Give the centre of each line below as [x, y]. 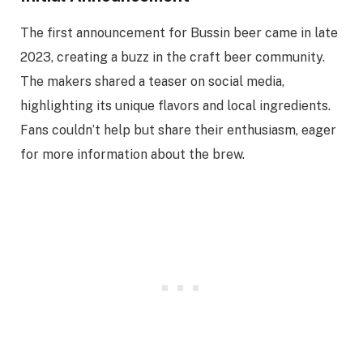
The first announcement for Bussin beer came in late [179, 32]
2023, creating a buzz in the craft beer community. [173, 57]
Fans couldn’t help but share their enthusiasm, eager [178, 130]
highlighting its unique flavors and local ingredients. [175, 105]
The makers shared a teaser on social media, [152, 81]
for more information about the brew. [132, 154]
